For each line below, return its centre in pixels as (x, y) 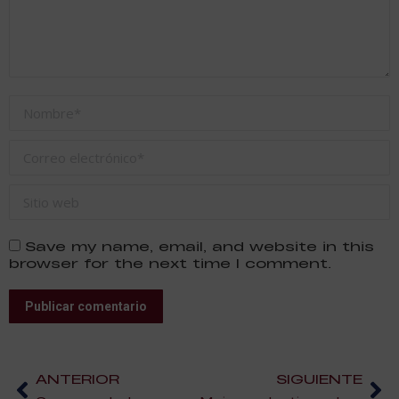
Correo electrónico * (77, 150)
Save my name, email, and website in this (199, 246)
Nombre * (43, 106)
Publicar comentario (86, 306)
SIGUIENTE (319, 378)
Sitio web (39, 195)
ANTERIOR (77, 378)
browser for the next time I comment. (170, 263)
